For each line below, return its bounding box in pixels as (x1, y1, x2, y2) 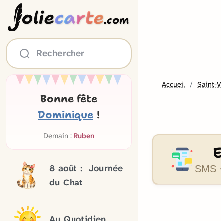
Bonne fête (40, 92, 97, 106)
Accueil (162, 79, 185, 89)
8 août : (49, 162, 86, 174)
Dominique (38, 108, 93, 122)
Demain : (43, 131, 74, 141)
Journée (88, 162, 123, 174)
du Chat (49, 177, 83, 188)
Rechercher (36, 47, 85, 59)
